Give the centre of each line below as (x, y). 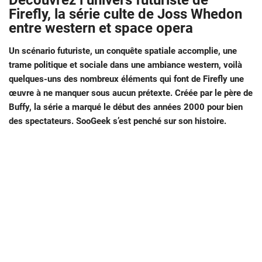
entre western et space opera (101, 28)
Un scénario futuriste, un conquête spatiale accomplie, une (123, 51)
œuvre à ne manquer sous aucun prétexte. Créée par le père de (131, 93)
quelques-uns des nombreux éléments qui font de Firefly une (126, 79)
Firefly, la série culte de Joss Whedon (125, 14)
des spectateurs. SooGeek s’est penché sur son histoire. (118, 121)
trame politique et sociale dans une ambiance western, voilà (125, 65)
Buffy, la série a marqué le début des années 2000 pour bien (126, 107)
